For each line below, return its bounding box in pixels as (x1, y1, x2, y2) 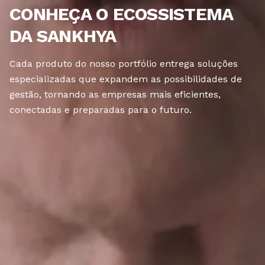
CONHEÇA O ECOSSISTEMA (9, 4, 233, 25)
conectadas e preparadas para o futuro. (9, 104, 192, 116)
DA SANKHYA (9, 25, 117, 47)
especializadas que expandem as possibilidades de (9, 73, 242, 85)
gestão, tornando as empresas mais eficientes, (9, 89, 221, 101)
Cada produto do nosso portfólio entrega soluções (9, 58, 238, 70)
